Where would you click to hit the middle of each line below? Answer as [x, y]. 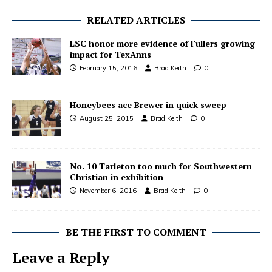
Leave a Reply [61, 257]
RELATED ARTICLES [136, 20]
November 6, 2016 [108, 191]
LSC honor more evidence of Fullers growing [162, 44]
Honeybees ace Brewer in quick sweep [148, 105]
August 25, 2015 [107, 119]
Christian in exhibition [117, 177]
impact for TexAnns [110, 55]
